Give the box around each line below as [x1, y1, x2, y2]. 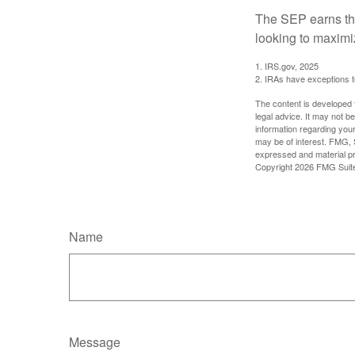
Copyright [255, 160, 295, 174]
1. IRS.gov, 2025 [255, 59, 319, 73]
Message [69, 333, 120, 352]
